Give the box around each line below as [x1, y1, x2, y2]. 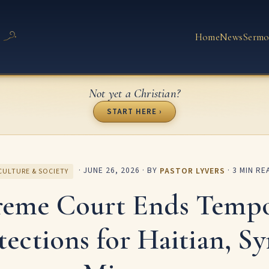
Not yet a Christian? [89, 85, 180, 101]
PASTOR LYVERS [160, 165, 226, 177]
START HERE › [107, 106, 162, 117]
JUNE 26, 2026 [83, 165, 141, 177]
